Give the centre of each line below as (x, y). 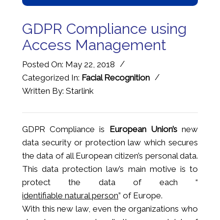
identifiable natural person (70, 195)
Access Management (94, 45)
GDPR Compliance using (104, 28)
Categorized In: (52, 77)
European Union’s (146, 129)
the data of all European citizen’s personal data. (110, 155)
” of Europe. (140, 195)
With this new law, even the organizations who (110, 208)
